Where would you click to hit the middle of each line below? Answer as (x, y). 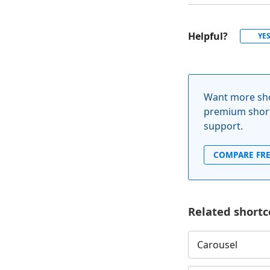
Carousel (217, 245)
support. (223, 126)
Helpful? (208, 36)
